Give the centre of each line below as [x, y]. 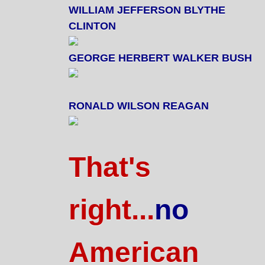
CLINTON [92, 26]
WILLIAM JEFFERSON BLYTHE [147, 10]
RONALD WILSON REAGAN [139, 106]
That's [110, 167]
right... [112, 210]
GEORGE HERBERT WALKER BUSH [160, 58]
